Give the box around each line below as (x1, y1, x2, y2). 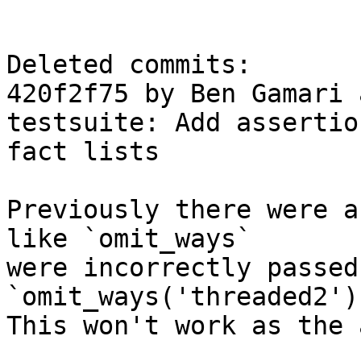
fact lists (6, 137, 160, 167)
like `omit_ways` (6, 224, 251, 254)
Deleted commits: (6, 50, 251, 80)
